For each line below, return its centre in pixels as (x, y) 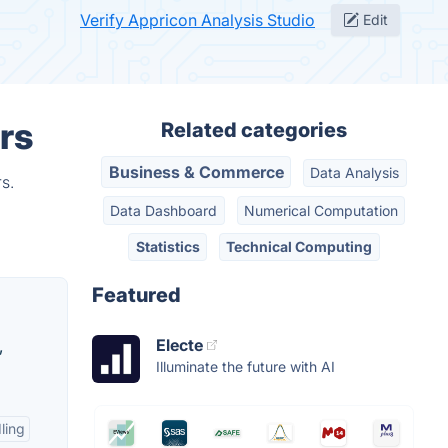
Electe (179, 345)
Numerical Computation (320, 210)
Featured (136, 295)
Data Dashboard (164, 210)
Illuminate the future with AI (245, 367)
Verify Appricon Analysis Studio (197, 20)
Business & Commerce (196, 172)
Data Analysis (355, 173)
